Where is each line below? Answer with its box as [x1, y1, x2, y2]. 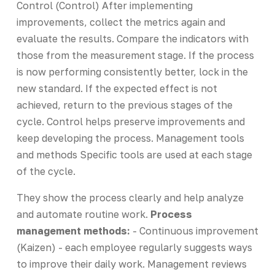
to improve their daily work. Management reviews [16, 257, 247, 270]
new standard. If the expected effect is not [16, 82, 217, 95]
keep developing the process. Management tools [16, 131, 244, 144]
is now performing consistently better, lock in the [16, 65, 248, 78]
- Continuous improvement [130, 224, 258, 237]
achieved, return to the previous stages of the [16, 98, 233, 111]
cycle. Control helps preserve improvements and [16, 115, 245, 128]
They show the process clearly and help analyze [16, 191, 244, 204]
